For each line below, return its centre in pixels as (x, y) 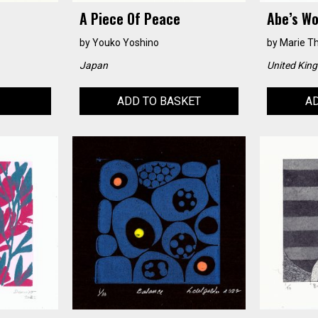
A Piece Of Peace (130, 18)
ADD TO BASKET (159, 101)
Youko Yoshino (125, 42)
